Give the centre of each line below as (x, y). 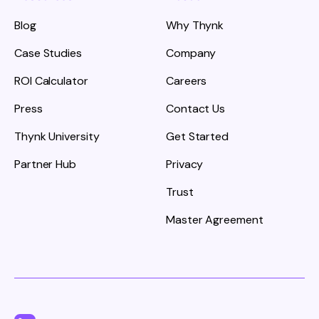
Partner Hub (45, 164)
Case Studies (48, 53)
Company (191, 53)
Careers (187, 80)
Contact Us (195, 108)
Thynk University (57, 136)
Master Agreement (215, 219)
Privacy (185, 164)
